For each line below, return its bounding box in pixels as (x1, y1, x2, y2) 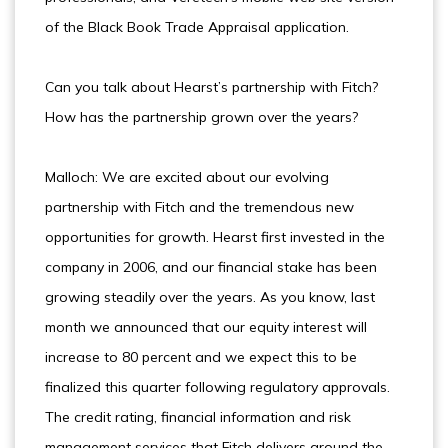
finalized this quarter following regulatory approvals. (45, 378, 390, 396)
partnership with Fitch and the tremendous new (45, 198, 354, 216)
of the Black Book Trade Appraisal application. (45, 18, 349, 36)
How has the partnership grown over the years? (45, 108, 358, 126)
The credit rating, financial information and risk (45, 408, 351, 426)
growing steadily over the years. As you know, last (45, 288, 375, 306)
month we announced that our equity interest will (45, 318, 367, 336)
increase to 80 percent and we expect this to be (45, 348, 357, 366)
